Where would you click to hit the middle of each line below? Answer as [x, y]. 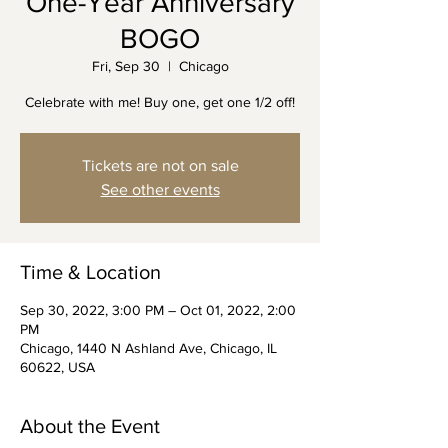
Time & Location [90, 271]
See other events [160, 189]
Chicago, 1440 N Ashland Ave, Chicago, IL [148, 347]
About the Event [90, 425]
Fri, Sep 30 [125, 65]
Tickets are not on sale [160, 165]
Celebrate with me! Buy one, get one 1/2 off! [160, 101]
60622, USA [57, 366]
